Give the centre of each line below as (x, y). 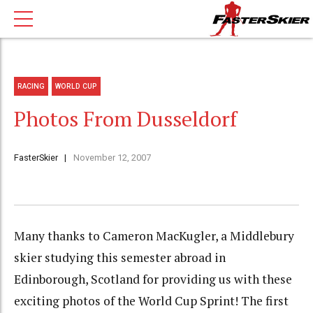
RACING (31, 86)
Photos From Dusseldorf (125, 119)
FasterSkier (36, 158)
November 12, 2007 (112, 158)
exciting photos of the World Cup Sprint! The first (151, 301)
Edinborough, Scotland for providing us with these (153, 279)
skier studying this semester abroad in (120, 258)
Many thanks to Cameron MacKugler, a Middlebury (154, 236)
